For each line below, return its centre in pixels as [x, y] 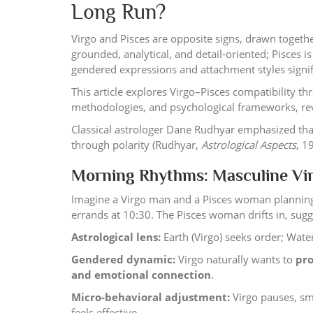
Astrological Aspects [249, 145]
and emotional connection [141, 275]
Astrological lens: [116, 237]
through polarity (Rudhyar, [136, 145]
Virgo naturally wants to [235, 259]
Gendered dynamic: [123, 259]
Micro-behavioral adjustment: [151, 297]
